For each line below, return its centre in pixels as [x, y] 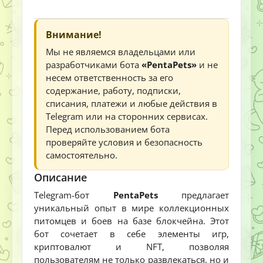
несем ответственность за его [109, 78]
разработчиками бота [94, 65]
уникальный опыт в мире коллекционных [131, 208]
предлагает [193, 195]
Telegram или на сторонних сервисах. [127, 117]
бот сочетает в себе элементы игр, [131, 234]
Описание [60, 177]
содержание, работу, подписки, [113, 91]
